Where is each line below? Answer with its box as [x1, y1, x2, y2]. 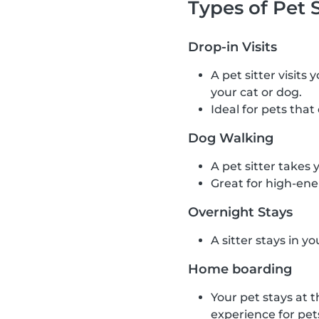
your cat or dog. [211, 85, 302, 100]
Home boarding [188, 261, 292, 278]
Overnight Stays [188, 204, 293, 221]
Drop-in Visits [188, 39, 277, 56]
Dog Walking [188, 130, 273, 147]
